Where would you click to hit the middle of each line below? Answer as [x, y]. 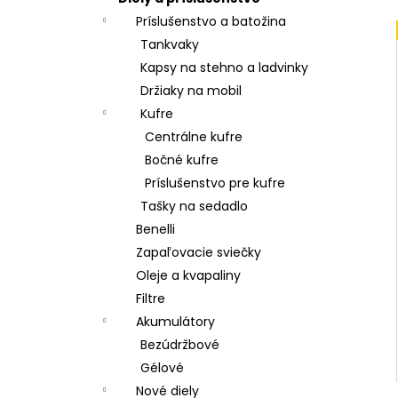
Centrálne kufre [194, 136]
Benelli [155, 229]
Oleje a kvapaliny [188, 275]
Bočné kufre [182, 159]
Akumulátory [175, 321]
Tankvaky [170, 44]
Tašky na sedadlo [194, 206]
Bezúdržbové [180, 344]
